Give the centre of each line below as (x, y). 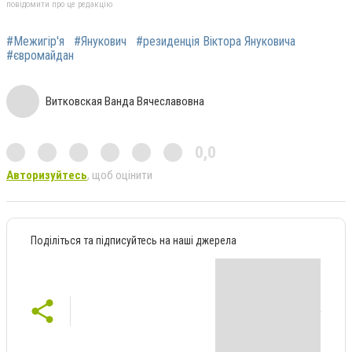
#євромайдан (40, 55)
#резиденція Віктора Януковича (216, 41)
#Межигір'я (35, 41)
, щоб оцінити (120, 175)
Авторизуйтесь (47, 175)
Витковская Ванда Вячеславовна (125, 101)
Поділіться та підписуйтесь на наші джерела (134, 240)
